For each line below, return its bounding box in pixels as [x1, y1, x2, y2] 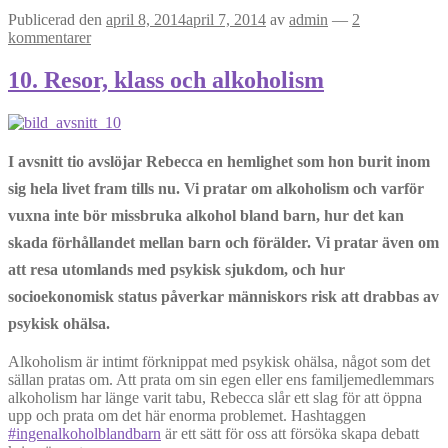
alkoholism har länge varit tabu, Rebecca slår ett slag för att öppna [8, 388, 422, 406]
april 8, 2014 [106, 10, 186, 28]
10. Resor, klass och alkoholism [8, 66, 324, 93]
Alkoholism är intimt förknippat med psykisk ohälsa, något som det [8, 352, 430, 370]
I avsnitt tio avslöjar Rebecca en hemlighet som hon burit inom [8, 152, 430, 170]
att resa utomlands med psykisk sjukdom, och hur [8, 260, 345, 278]
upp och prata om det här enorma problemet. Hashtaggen [8, 406, 366, 424]
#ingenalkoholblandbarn [8, 424, 161, 442]
